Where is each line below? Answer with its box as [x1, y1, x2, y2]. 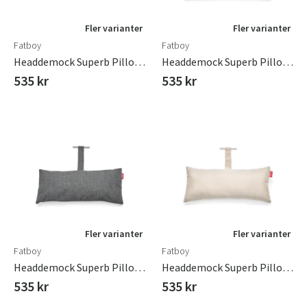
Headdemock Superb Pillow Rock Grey [134, 260, 145, 274]
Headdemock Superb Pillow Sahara [282, 260, 293, 274]
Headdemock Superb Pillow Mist [282, 55, 293, 69]
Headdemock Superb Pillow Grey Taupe [134, 55, 145, 69]
